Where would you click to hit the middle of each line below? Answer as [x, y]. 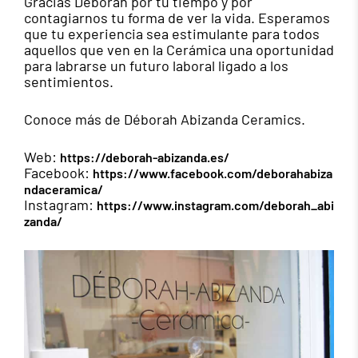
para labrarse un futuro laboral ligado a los [156, 66]
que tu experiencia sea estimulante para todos [172, 34]
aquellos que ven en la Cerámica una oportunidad [179, 50]
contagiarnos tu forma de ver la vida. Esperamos [177, 18]
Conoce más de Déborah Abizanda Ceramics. [165, 119]
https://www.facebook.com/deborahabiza [213, 173]
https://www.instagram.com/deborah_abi [215, 205]
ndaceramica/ [64, 189]
